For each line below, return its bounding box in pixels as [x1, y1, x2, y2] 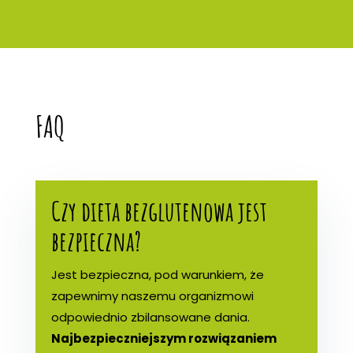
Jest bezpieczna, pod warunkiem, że [50, 266, 264, 283]
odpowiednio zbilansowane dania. [50, 308, 250, 325]
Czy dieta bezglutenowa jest [50, 192, 267, 229]
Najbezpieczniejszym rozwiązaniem [50, 329, 277, 347]
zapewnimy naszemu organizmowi [50, 287, 254, 304]
